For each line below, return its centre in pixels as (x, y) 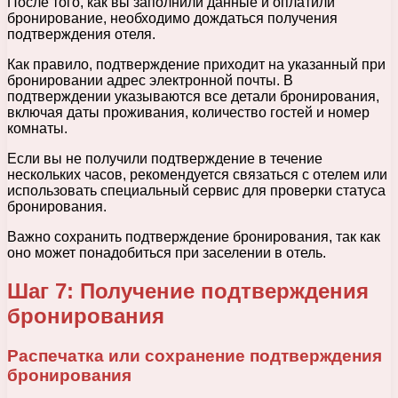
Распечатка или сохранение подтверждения (195, 356)
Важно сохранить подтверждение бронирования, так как (194, 237)
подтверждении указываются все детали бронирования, (193, 97)
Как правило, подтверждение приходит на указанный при (196, 65)
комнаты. (37, 129)
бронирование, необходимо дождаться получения (172, 19)
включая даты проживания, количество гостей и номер (188, 113)
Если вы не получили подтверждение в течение (165, 159)
